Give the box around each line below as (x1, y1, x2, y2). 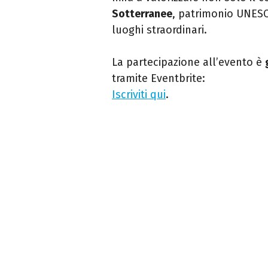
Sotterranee (112, 7, 172, 20)
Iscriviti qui (112, 87, 166, 101)
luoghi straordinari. (112, 23, 207, 36)
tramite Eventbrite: (112, 71, 205, 85)
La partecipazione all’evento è (112, 55, 265, 69)
